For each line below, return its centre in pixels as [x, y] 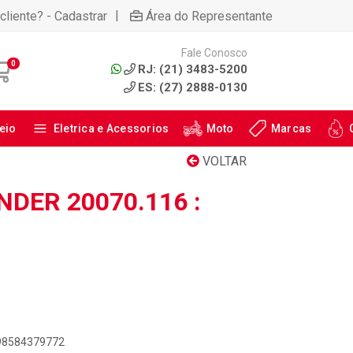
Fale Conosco [214, 52]
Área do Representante [209, 16]
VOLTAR [223, 161]
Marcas [291, 128]
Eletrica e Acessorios [111, 128]
